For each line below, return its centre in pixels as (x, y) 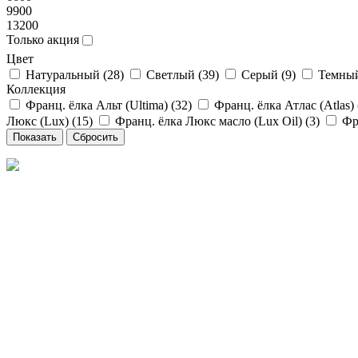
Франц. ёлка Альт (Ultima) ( (100, 105)
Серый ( (263, 74)
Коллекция (36, 89)
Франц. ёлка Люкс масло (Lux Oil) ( (212, 121)
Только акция (43, 39)
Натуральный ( (66, 74)
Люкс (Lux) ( (41, 121)
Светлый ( (174, 74)
